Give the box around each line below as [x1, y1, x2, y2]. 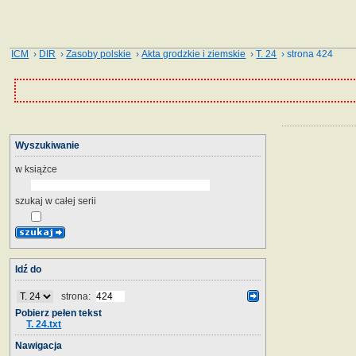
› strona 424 [277, 48, 334, 60]
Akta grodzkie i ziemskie [141, 48, 246, 60]
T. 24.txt [26, 318, 62, 330]
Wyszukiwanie [15, 139, 79, 151]
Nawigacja [15, 339, 62, 351]
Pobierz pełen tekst [15, 307, 102, 319]
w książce [15, 163, 57, 175]
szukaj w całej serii [15, 195, 96, 207]
